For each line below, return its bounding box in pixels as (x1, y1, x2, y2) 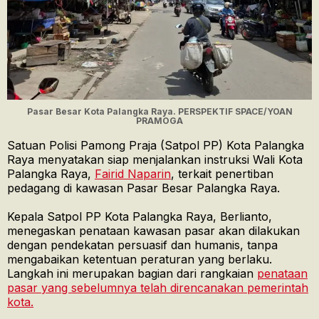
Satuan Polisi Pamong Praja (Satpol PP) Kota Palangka (7, 138, 304, 153)
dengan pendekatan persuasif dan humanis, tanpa (7, 238, 278, 253)
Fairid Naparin (95, 167, 171, 182)
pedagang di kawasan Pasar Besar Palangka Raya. (7, 181, 280, 196)
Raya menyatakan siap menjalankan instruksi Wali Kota (7, 152, 303, 167)
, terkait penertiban (171, 167, 273, 182)
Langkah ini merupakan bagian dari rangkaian (7, 266, 257, 281)
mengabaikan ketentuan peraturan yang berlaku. (7, 252, 272, 267)
